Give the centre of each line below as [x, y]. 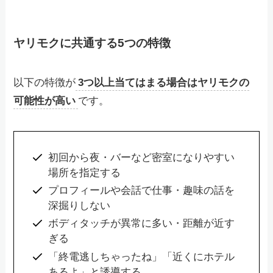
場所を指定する [84, 172]
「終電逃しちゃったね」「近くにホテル [141, 257]
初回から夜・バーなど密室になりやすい [141, 157]
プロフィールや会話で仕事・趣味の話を [141, 191]
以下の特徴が [45, 83]
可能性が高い [45, 101]
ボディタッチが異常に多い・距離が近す [141, 224]
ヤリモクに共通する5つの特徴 [92, 43]
